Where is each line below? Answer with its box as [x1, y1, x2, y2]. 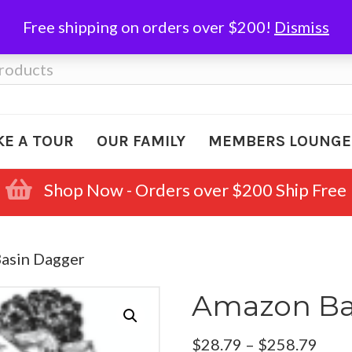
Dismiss [274, 17, 329, 36]
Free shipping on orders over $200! [23, 17, 274, 36]
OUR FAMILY [96, 132, 185, 150]
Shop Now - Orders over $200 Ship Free [44, 179, 346, 200]
